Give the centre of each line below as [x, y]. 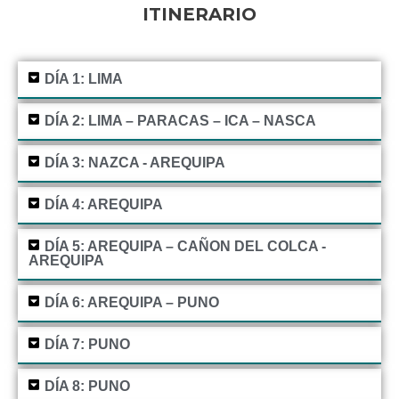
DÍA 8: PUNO [87, 387]
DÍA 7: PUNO [87, 345]
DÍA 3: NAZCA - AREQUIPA [134, 163]
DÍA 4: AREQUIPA [103, 205]
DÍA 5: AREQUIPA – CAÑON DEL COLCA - [185, 247]
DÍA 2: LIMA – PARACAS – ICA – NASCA [180, 121]
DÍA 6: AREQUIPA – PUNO [131, 303]
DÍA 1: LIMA [83, 79]
